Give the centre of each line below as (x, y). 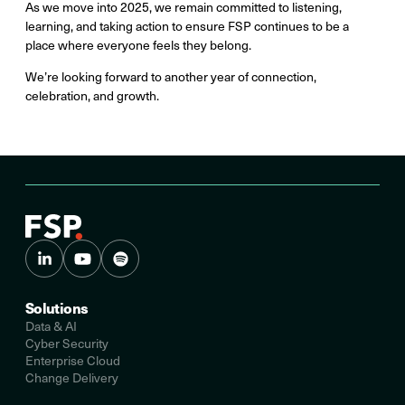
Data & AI (51, 326)
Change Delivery (72, 378)
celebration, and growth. (92, 96)
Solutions (57, 308)
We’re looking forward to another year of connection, (171, 77)
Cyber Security (67, 344)
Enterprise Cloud (73, 361)
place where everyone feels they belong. (138, 45)
